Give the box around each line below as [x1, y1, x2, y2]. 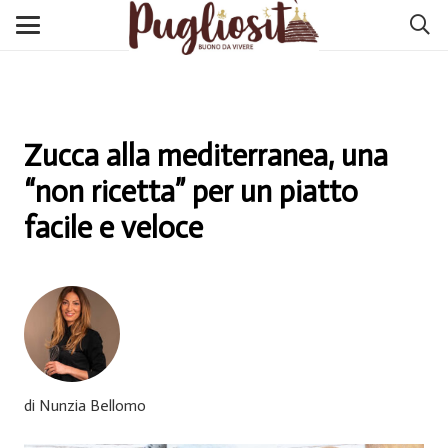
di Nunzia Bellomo [24, 395, 146, 415]
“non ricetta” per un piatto [24, 174, 358, 210]
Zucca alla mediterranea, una [24, 138, 388, 174]
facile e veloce [24, 210, 203, 246]
